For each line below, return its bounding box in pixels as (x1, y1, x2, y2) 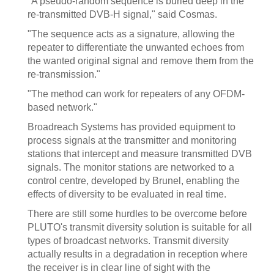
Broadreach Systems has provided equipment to (28, 122, 235, 132)
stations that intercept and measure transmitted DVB (28, 149, 252, 159)
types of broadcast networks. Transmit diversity (28, 235, 229, 246)
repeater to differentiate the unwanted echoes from (28, 42, 244, 53)
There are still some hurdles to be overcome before (28, 209, 247, 219)
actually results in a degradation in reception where (28, 249, 248, 259)
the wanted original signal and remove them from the (28, 56, 254, 66)
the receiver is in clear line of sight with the (28, 262, 210, 273)
